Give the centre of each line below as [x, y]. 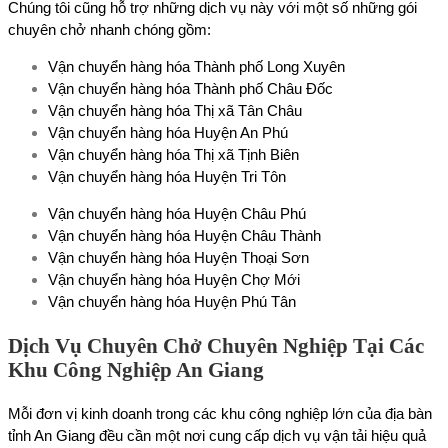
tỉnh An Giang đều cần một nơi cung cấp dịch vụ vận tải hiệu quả [217, 435]
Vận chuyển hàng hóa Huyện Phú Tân [172, 301]
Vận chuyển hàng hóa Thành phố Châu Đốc [190, 88]
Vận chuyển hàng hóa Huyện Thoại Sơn [178, 257]
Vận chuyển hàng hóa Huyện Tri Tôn [167, 176]
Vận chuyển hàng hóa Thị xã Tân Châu [175, 110]
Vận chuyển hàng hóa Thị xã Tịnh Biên [173, 154]
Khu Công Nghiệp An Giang [136, 369]
